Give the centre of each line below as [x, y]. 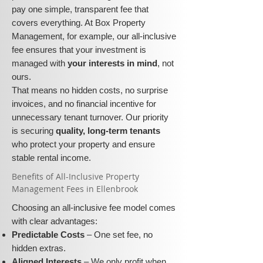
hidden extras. [39, 248]
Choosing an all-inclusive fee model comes [94, 208]
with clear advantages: [55, 221]
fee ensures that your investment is [79, 50]
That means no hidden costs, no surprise [90, 90]
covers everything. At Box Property [79, 23]
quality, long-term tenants [108, 131]
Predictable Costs [48, 235]
